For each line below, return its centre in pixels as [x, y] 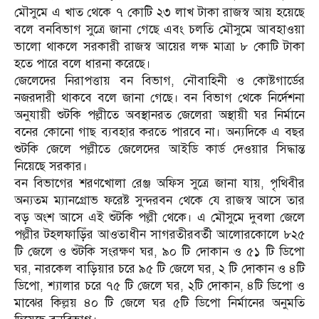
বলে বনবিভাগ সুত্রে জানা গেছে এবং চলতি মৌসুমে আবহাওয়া [159, 29]
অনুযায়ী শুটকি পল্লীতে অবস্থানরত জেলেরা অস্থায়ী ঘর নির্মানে [159, 115]
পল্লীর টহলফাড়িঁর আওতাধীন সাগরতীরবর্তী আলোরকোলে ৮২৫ [159, 234]
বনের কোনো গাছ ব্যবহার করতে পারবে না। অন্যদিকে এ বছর [159, 132]
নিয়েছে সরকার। [51, 166]
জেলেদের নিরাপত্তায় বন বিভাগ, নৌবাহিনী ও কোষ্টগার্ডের [159, 80]
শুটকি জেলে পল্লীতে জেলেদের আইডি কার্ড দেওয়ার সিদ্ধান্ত [159, 149]
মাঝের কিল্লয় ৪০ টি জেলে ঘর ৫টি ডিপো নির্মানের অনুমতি [159, 303]
